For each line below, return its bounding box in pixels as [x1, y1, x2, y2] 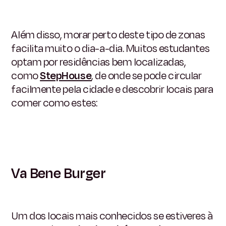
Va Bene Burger [11, 163, 106, 184]
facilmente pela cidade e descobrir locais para [11, 81, 213, 97]
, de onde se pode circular [91, 68, 202, 83]
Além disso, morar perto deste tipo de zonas [11, 27, 205, 42]
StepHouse [40, 68, 92, 83]
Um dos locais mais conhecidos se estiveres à [11, 208, 213, 223]
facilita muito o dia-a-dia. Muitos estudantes [11, 40, 210, 56]
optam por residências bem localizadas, [11, 54, 186, 70]
